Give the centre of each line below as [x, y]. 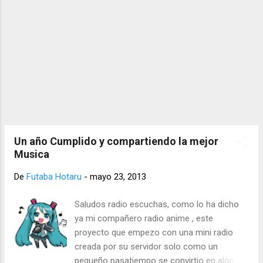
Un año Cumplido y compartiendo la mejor [116, 141]
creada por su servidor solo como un [146, 246]
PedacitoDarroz [105, 12]
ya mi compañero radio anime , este [144, 218]
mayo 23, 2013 [118, 177]
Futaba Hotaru [54, 177]
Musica [32, 154]
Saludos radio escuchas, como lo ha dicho [157, 204]
